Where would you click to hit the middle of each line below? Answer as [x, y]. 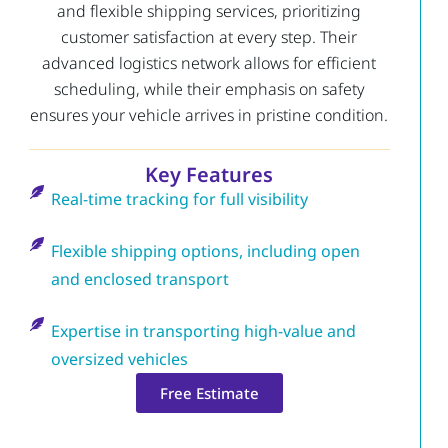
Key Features [209, 175]
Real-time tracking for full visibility [180, 199]
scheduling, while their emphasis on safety [209, 88]
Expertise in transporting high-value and [204, 331]
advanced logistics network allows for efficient [209, 62]
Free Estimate [209, 393]
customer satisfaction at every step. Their [209, 36]
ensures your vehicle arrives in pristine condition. [209, 114]
